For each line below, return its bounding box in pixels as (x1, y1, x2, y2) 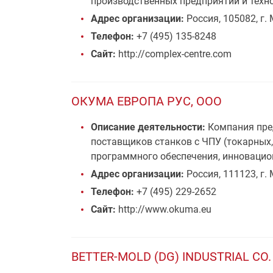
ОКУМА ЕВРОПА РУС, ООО (71, 94, 222, 108)
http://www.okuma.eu (116, 204, 211, 215)
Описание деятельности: (91, 121, 205, 133)
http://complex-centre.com (116, 48, 232, 60)
